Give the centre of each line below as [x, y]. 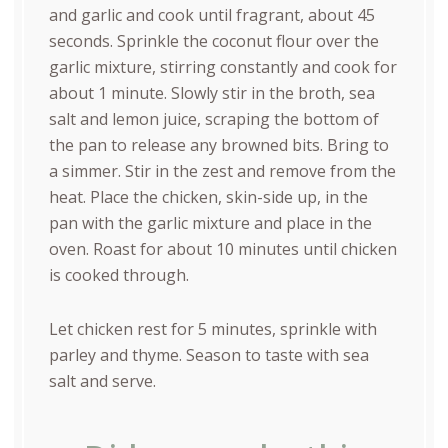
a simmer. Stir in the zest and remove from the [222, 170]
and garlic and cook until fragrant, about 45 [211, 14]
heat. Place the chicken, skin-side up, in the [208, 196]
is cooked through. [118, 274]
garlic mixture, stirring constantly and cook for [222, 66]
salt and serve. [102, 380]
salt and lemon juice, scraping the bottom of [213, 118]
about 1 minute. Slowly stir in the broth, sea [211, 92]
